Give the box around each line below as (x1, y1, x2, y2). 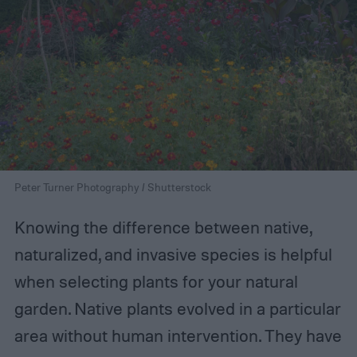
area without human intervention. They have (14, 325, 342, 347)
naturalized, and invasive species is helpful (14, 244, 332, 265)
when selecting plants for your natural (14, 271, 298, 292)
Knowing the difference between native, (14, 217, 312, 238)
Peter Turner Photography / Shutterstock (14, 180, 211, 194)
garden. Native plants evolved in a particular (14, 298, 341, 320)
